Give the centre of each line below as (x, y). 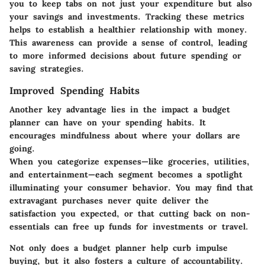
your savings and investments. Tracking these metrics (127, 16)
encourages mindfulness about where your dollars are (125, 136)
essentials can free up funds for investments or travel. (129, 227)
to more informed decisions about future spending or (125, 55)
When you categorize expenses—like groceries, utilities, (130, 162)
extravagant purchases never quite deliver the (109, 201)
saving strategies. (47, 68)
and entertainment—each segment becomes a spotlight (126, 175)
